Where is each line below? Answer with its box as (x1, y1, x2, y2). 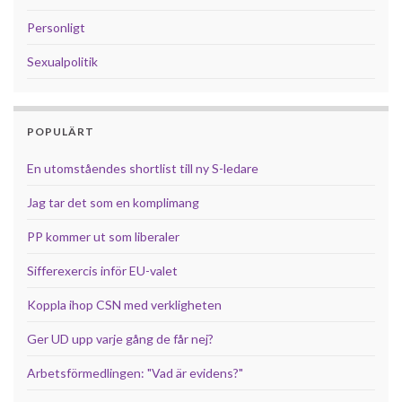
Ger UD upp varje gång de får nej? (27, 330, 214, 346)
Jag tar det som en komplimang (27, 194, 199, 210)
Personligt (27, 19, 85, 35)
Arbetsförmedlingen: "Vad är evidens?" (27, 364, 243, 380)
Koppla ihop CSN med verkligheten (27, 296, 222, 312)
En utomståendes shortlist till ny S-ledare (27, 160, 258, 176)
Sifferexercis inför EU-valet (27, 262, 178, 278)
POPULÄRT (27, 124, 94, 138)
